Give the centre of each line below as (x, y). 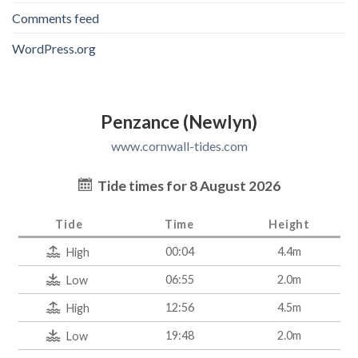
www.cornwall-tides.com (179, 145)
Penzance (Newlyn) (179, 121)
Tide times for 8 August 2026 (187, 185)
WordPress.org (54, 48)
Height (289, 225)
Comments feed (56, 18)
